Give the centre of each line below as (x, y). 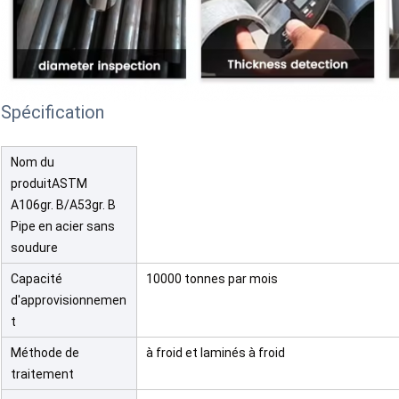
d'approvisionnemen (69, 301)
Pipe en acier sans (63, 227)
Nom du (33, 163)
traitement (42, 375)
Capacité (37, 279)
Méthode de (45, 353)
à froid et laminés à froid (216, 353)
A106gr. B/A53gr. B (63, 205)
